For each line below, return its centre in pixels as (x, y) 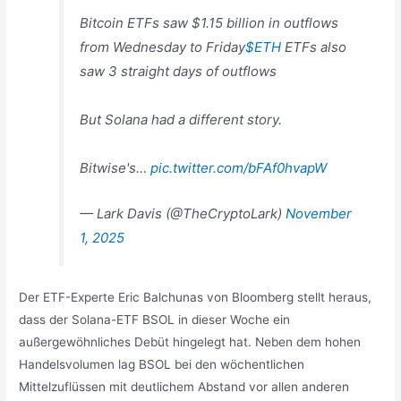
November (319, 214)
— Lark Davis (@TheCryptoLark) (183, 214)
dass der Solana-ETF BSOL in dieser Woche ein (155, 319)
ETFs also (314, 47)
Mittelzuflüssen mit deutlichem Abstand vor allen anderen (184, 386)
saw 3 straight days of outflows (179, 72)
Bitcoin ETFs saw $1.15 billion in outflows (209, 23)
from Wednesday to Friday (163, 47)
